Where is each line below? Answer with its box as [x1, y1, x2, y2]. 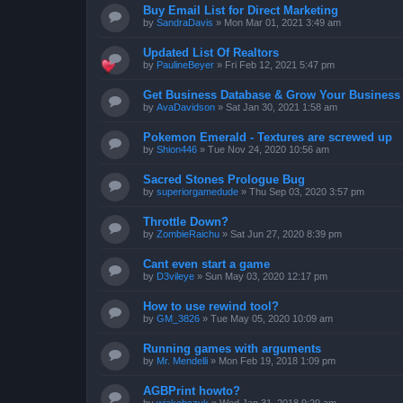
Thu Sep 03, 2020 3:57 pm [249, 186, 364, 198]
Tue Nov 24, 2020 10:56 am [208, 144, 329, 156]
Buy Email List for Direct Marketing [143, 4, 338, 18]
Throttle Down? [143, 215, 228, 229]
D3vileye [157, 271, 194, 282]
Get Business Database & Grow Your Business [143, 88, 400, 103]
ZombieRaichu [157, 228, 219, 240]
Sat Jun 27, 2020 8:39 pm [230, 228, 342, 240]
